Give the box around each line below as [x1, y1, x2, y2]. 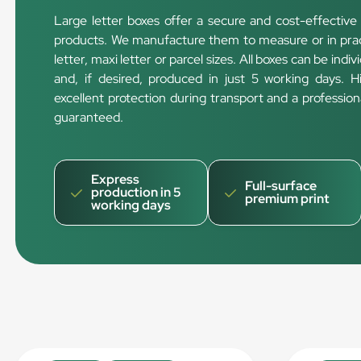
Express [91, 171, 140, 188]
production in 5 [91, 184, 182, 201]
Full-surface [245, 177, 317, 194]
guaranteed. [54, 109, 124, 126]
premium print [245, 190, 330, 207]
